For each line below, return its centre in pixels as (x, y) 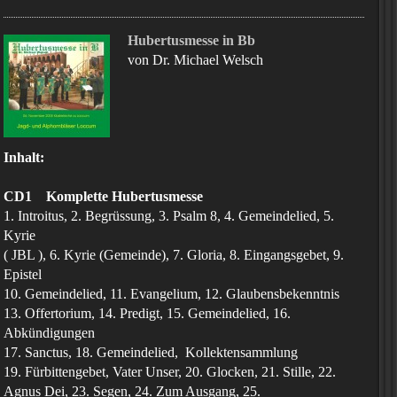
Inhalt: (24, 157)
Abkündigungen (49, 333)
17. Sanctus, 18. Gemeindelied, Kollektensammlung (151, 352)
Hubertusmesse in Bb (191, 40)
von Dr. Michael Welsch (195, 60)
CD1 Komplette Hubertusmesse (103, 196)
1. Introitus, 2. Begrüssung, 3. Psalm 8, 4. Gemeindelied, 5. (169, 216)
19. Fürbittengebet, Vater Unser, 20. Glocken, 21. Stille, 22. (170, 372)
